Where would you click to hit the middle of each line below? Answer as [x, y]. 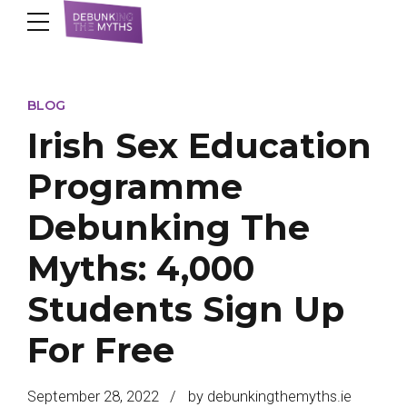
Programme [135, 186]
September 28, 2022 [93, 396]
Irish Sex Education [199, 145]
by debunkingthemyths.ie [269, 396]
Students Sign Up [186, 309]
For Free [101, 350]
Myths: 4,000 [141, 268]
